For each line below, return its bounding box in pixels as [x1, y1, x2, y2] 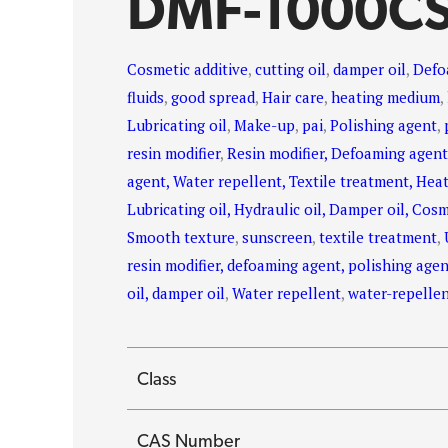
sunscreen [242, 227, 313, 247]
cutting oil [255, 59, 327, 79]
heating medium [331, 87, 441, 107]
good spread [171, 87, 256, 107]
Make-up [234, 115, 296, 135]
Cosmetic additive [127, 59, 249, 79]
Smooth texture [127, 227, 236, 247]
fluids [127, 87, 165, 107]
